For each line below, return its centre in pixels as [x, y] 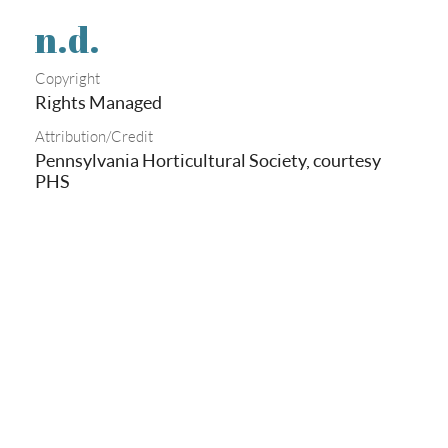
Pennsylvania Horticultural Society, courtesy [208, 160]
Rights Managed [98, 102]
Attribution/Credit [94, 136]
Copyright [67, 78]
